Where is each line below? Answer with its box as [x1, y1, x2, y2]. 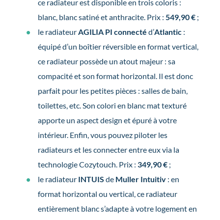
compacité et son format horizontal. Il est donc [37, 71, 193, 81]
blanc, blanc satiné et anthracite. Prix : [37, 12, 165, 22]
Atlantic [154, 27, 182, 37]
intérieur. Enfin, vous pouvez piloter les [37, 130, 167, 140]
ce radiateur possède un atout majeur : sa [37, 56, 175, 66]
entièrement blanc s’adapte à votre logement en [37, 204, 197, 214]
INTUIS [78, 174, 104, 184]
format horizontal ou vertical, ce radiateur [37, 189, 177, 199]
